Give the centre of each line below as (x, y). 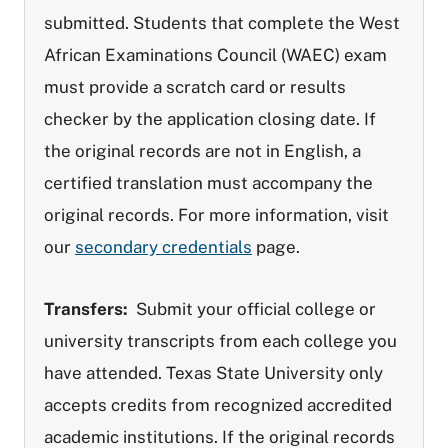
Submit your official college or (252, 309)
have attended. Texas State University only (213, 373)
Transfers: (86, 309)
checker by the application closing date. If (210, 119)
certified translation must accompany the (208, 183)
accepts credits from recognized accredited (218, 405)
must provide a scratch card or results (195, 87)
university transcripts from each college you (220, 341)
